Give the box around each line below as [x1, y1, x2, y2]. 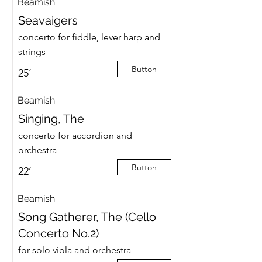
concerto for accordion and [18, 130, 132, 141]
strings [18, 46, 46, 57]
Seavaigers [18, 13, 78, 27]
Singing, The [18, 112, 84, 126]
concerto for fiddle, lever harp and [18, 32, 160, 43]
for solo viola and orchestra [18, 244, 131, 256]
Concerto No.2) [18, 226, 99, 240]
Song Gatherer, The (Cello [18, 210, 156, 224]
